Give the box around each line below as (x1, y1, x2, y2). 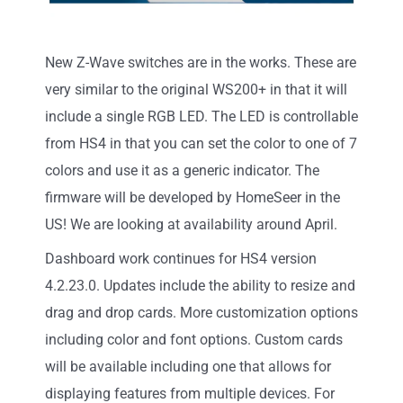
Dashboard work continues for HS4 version (45, 249, 317, 267)
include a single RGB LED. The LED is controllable (45, 107, 358, 125)
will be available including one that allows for (45, 357, 331, 375)
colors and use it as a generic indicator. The (45, 161, 319, 179)
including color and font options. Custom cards (45, 330, 343, 348)
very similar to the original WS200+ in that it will (45, 80, 347, 98)
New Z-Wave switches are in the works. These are (45, 53, 356, 71)
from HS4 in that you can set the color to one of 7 (45, 134, 357, 152)
